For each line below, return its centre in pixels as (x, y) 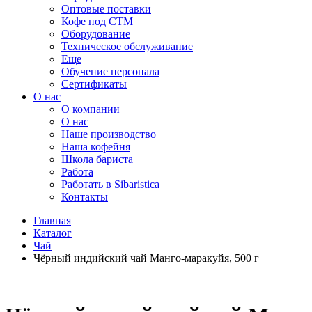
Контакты (85, 197)
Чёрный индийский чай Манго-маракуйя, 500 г (146, 258)
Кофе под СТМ (97, 21)
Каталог (53, 233)
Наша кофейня (96, 147)
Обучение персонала (110, 71)
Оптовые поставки (106, 9)
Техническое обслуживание (127, 46)
